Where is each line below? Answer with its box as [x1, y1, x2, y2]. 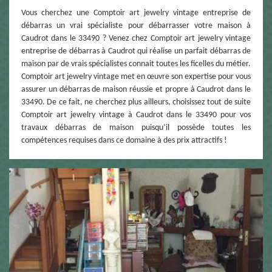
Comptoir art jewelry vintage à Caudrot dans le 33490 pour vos [21, 110, 251, 120]
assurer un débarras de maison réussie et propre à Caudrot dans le [21, 84, 251, 94]
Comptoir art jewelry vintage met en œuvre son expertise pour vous [21, 72, 251, 81]
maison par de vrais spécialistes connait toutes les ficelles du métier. [21, 59, 251, 69]
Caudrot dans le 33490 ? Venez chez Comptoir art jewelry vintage [21, 33, 251, 43]
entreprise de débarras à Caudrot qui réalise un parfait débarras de [21, 46, 251, 56]
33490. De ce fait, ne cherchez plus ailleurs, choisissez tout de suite [21, 97, 251, 107]
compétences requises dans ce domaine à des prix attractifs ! [21, 135, 227, 145]
